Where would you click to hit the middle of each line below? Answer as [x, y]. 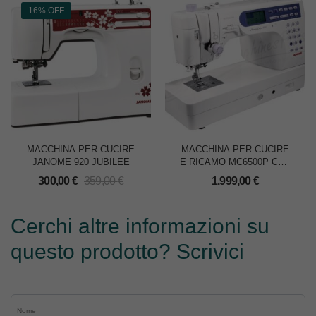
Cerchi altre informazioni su [140, 226]
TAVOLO [235, 175]
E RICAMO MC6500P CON [235, 162]
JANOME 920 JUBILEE [81, 162]
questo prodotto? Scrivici [127, 252]
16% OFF [46, 11]
